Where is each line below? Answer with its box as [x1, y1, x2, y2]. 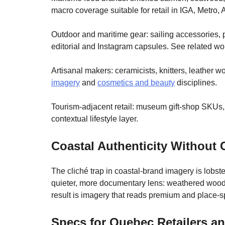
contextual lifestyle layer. [51, 115, 138, 124]
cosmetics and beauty [97, 78, 175, 87]
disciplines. [175, 78, 217, 87]
